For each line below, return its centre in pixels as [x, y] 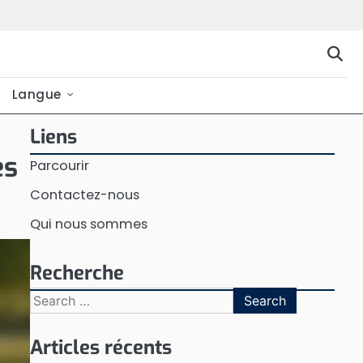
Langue [36, 94]
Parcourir [59, 166]
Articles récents [100, 348]
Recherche [77, 273]
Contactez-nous [84, 195]
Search [51, 296]
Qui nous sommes [88, 224]
